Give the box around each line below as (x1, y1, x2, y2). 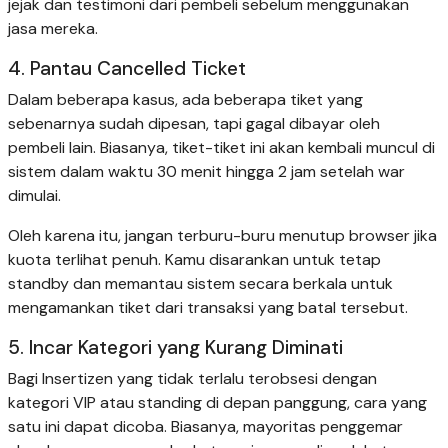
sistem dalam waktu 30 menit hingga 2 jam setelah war (8, 160, 405, 182)
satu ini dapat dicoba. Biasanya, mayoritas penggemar (8, 415, 403, 437)
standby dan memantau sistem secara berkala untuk (8, 272, 393, 294)
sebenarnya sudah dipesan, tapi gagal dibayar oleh (8, 112, 380, 134)
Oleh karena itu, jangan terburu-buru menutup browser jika (8, 224, 437, 246)
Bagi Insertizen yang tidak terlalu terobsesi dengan (8, 367, 377, 389)
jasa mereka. (8, 17, 98, 39)
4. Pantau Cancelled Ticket (8, 55, 246, 81)
